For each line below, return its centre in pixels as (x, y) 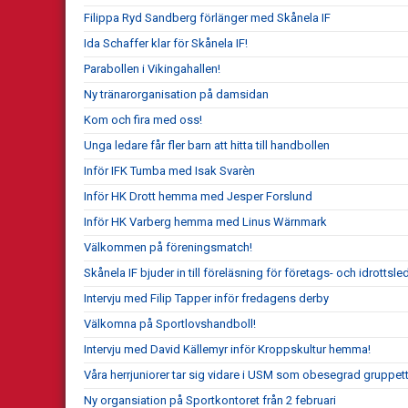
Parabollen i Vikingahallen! (152, 68)
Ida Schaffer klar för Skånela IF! (166, 43)
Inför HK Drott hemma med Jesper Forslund (198, 196)
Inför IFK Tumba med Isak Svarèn (169, 170)
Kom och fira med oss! (143, 119)
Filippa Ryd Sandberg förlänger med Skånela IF (207, 17)
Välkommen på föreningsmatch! (168, 247)
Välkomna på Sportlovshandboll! (170, 323)
